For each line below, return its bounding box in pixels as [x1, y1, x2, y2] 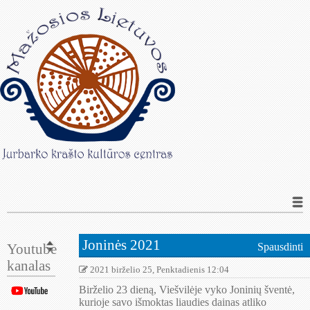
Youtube [7, 241, 57, 257]
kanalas [7, 257, 51, 274]
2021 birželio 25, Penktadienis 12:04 [87, 264, 229, 275]
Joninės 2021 [82, 237, 161, 253]
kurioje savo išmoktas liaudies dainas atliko [78, 296, 266, 309]
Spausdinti [257, 241, 303, 253]
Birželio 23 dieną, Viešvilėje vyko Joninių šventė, [78, 284, 295, 296]
